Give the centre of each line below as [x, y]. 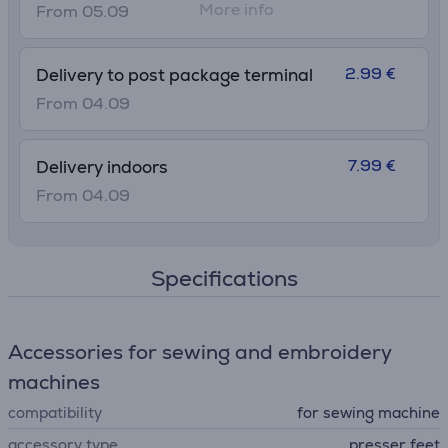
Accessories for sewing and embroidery [200, 352]
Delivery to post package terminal [174, 75]
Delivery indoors [102, 167]
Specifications [224, 278]
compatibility [55, 412]
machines [54, 382]
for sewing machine [368, 412]
